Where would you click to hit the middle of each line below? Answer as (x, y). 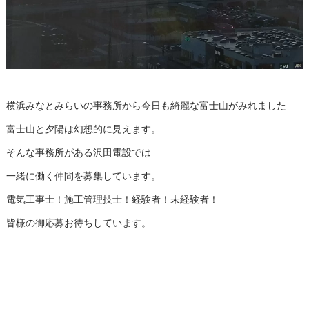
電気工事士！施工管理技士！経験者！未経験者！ (112, 199)
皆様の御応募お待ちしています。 (78, 222)
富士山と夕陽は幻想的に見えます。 (83, 129)
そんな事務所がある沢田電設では (78, 152)
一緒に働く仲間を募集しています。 (83, 176)
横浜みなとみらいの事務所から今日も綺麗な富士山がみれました (146, 105)
